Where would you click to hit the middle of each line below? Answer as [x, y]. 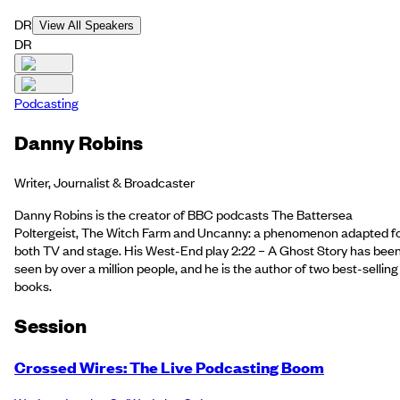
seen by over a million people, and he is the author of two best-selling [206, 267]
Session [50, 325]
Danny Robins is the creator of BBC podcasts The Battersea [183, 214]
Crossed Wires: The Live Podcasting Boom [169, 367]
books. [33, 285]
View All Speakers [87, 26]
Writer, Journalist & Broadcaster [104, 182]
